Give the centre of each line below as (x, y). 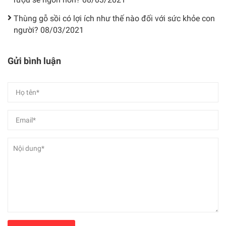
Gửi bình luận (34, 61)
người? (27, 30)
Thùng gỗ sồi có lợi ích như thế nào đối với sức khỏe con (114, 18)
